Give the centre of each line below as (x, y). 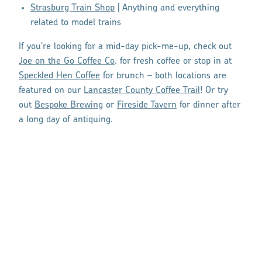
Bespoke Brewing (69, 105)
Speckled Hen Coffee (59, 76)
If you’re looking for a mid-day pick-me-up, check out (125, 46)
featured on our (51, 90)
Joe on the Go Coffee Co (67, 61)
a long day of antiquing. (66, 120)
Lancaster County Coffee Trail (142, 90)
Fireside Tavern (147, 105)
